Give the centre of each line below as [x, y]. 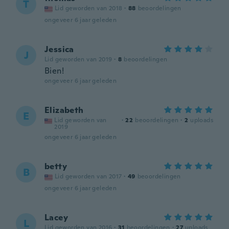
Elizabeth [64, 110]
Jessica [59, 49]
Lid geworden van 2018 [89, 8]
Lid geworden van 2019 [78, 59]
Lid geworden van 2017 [88, 176]
